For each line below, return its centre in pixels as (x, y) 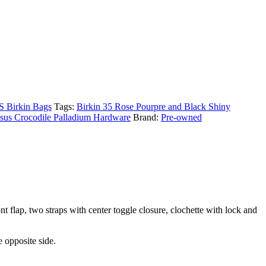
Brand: (147, 118)
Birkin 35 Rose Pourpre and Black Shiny (153, 107)
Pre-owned (181, 118)
